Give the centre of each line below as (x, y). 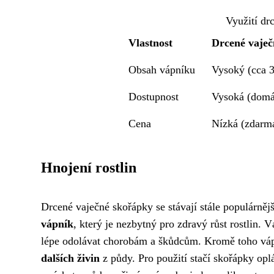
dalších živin (70, 258)
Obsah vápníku (162, 70)
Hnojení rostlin (89, 168)
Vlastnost (151, 43)
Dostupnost (154, 97)
